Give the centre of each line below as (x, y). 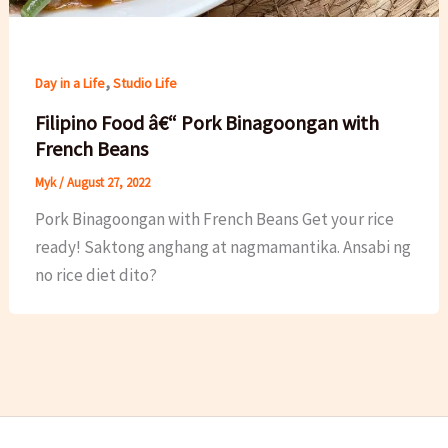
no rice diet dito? (95, 274)
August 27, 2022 (108, 182)
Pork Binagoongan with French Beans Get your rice (214, 218)
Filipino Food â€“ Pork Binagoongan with (206, 122)
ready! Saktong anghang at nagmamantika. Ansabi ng (222, 246)
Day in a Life (69, 83)
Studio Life (144, 83)
